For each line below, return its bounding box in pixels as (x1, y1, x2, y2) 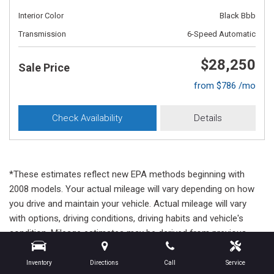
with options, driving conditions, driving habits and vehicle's (9, 213, 243, 224)
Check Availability (52, 113, 123, 124)
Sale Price (18, 61, 70, 74)
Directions (90, 259, 119, 266)
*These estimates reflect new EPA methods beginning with (9, 169, 245, 180)
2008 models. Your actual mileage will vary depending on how (9, 183, 254, 194)
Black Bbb (220, 11, 256, 20)
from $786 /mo (194, 80, 256, 91)
